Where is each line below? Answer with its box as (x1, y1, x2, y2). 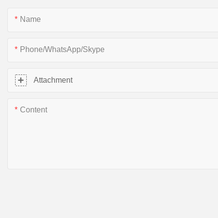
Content (20, 105, 47, 114)
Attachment (34, 75, 73, 84)
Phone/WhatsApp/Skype (20, 45, 105, 54)
